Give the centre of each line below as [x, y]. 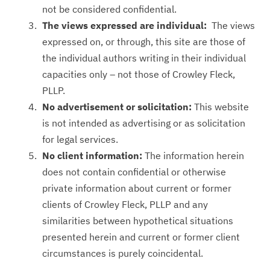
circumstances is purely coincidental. [123, 253]
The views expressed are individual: [127, 25]
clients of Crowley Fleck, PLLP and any [125, 204]
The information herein [193, 155]
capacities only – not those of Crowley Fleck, [139, 74]
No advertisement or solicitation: [117, 107]
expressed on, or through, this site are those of [144, 42]
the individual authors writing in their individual [144, 58]
